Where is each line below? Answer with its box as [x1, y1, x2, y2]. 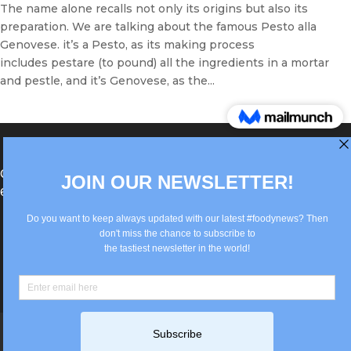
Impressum [84, 326, 149, 341]
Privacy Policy [168, 326, 250, 341]
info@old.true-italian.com [115, 184, 258, 199]
